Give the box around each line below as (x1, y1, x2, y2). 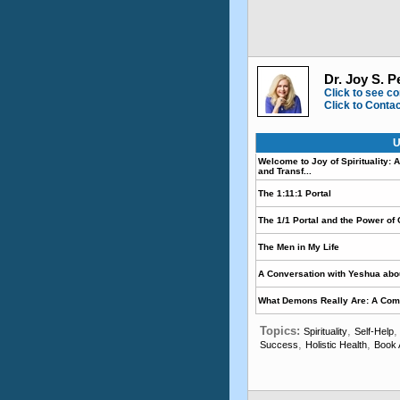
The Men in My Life (258, 242, 339, 252)
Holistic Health (305, 339, 367, 350)
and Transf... (258, 166, 312, 176)
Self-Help (354, 326, 394, 337)
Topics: (260, 324, 304, 337)
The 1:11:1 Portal (258, 188, 331, 198)
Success (260, 339, 298, 350)
